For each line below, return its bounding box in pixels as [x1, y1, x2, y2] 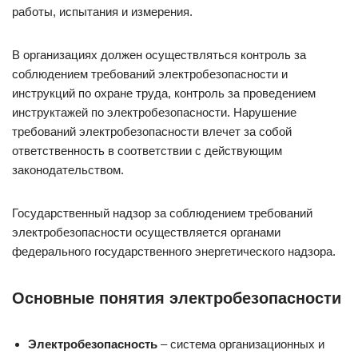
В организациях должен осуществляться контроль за [12, 48, 306, 62]
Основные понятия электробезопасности [12, 289, 341, 307]
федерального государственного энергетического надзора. [12, 245, 336, 258]
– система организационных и [157, 337, 324, 351]
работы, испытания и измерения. [12, 5, 193, 18]
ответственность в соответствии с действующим [12, 144, 282, 157]
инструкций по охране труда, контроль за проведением [12, 86, 316, 100]
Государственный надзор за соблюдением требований [12, 206, 312, 220]
